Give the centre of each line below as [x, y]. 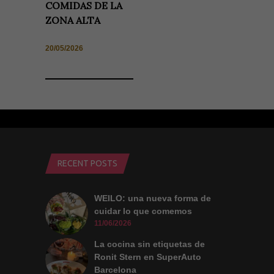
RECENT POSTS [87, 164]
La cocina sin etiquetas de [150, 244]
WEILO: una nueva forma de [153, 198]
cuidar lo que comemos [143, 211]
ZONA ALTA [73, 20]
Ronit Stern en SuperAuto [148, 257]
